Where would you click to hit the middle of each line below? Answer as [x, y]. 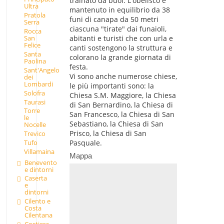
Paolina [35, 61]
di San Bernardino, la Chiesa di [121, 105]
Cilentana [38, 215]
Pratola [34, 15]
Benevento [40, 162]
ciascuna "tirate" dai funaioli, [118, 29]
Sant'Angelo [41, 70]
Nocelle [35, 125]
